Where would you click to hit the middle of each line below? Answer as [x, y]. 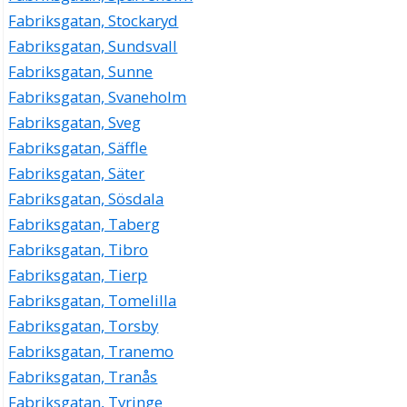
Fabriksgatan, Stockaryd [94, 20]
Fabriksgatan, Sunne [81, 71]
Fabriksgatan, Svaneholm [98, 96]
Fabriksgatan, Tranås [83, 376]
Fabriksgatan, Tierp [78, 274]
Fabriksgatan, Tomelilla [93, 300]
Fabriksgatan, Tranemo [91, 351]
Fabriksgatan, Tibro [79, 249]
